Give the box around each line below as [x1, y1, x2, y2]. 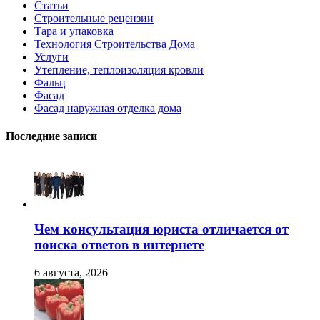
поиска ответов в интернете [34, 236, 204, 252]
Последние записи [6, 129, 97, 142]
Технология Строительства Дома [34, 37, 195, 50]
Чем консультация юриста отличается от [34, 221, 289, 236]
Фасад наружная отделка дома [34, 101, 181, 114]
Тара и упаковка [34, 24, 114, 37]
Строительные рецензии [34, 11, 154, 24]
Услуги [34, 50, 69, 63]
